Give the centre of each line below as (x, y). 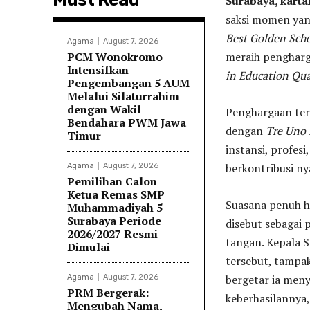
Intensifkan (98, 70)
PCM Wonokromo (115, 57)
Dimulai (89, 247)
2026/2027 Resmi (112, 234)
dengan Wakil (104, 110)
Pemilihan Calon (112, 182)
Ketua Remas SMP (116, 195)
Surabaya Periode (114, 221)
